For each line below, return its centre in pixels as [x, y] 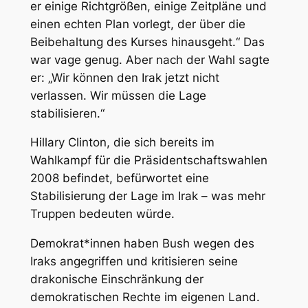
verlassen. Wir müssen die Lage [118, 95]
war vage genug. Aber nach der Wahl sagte [150, 59]
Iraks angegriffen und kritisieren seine [134, 262]
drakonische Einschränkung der [117, 279]
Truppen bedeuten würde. [102, 214]
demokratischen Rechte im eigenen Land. [145, 297]
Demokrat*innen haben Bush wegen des [142, 244]
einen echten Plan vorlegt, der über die [137, 24]
